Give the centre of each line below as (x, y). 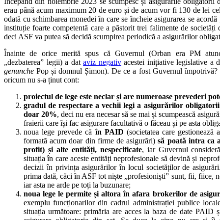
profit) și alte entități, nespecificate (83, 149)
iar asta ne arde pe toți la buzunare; (77, 185)
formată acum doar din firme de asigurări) (90, 140)
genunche (19, 71)
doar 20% (40, 114)
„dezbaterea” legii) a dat (44, 62)
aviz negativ (102, 62)
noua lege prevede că (59, 132)
